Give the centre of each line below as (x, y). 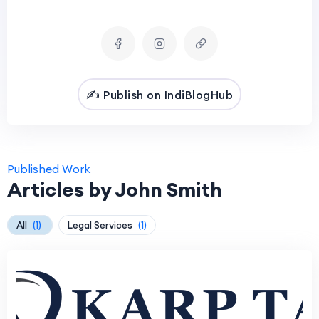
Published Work (49, 169)
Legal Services (101, 225)
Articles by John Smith (115, 189)
